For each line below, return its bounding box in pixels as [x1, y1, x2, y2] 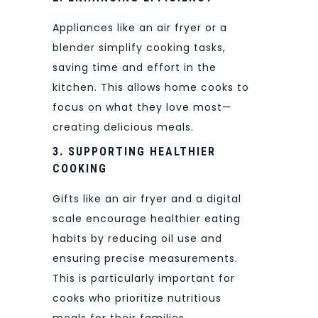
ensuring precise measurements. [53, 251, 238, 265]
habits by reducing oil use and [53, 231, 222, 246]
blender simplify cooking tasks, [53, 40, 226, 55]
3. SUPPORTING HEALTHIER [53, 144, 216, 158]
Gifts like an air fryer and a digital [53, 191, 241, 206]
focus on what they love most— [53, 100, 231, 115]
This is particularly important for [53, 270, 235, 285]
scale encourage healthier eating [53, 211, 241, 226]
